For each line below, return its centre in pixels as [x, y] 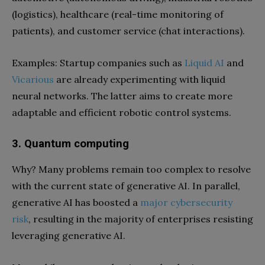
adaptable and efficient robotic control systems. [122, 112]
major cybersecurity [186, 202]
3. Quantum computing [70, 143]
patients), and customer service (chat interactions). [128, 30]
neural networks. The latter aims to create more [122, 96]
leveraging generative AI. [69, 235]
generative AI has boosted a [76, 202]
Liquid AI [204, 62]
